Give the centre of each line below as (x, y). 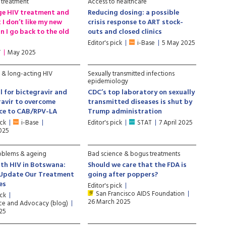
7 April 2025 (176, 123)
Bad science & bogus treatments (134, 154)
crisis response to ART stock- (136, 22)
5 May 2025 (179, 43)
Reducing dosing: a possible (134, 13)
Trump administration (125, 112)
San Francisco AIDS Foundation (140, 194)
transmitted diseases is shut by (140, 102)
